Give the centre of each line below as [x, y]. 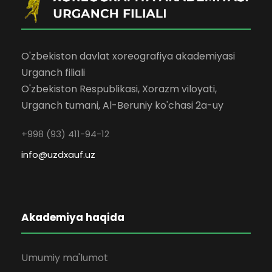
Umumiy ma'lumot [65, 258]
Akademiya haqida [73, 218]
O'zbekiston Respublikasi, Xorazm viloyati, [119, 89]
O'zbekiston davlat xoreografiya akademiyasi [128, 56]
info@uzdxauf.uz [58, 155]
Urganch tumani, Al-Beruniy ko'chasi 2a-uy [122, 106]
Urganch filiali [53, 73]
